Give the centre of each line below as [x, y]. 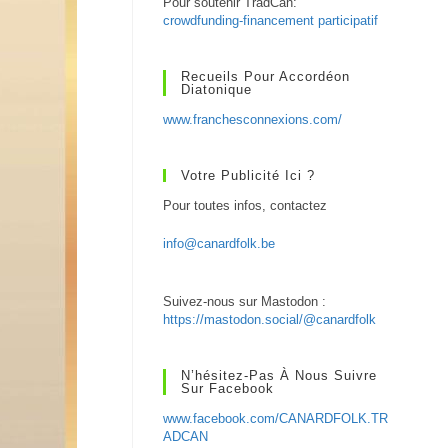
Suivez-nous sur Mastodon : [245, 301]
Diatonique [217, 89]
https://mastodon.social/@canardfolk [270, 319]
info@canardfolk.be [219, 243]
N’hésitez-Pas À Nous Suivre [279, 375]
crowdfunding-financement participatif [271, 20]
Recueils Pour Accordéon [266, 76]
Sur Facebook [228, 388]
